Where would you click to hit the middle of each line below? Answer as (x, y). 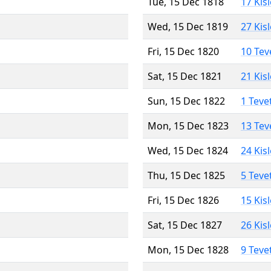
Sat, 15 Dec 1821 (185, 76)
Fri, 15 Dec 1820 (183, 51)
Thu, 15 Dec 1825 (186, 175)
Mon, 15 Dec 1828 (188, 250)
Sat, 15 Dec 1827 (185, 225)
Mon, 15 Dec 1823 (188, 126)
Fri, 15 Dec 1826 (183, 200)
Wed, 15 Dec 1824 (188, 150)
